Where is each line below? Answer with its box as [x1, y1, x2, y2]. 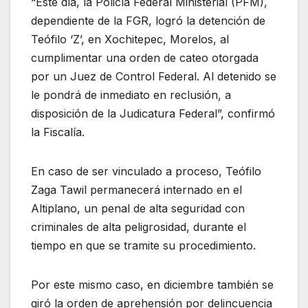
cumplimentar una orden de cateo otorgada [31, 51, 258, 65]
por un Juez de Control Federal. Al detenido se [31, 69, 276, 84]
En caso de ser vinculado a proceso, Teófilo [31, 164, 261, 179]
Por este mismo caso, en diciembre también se [31, 278, 274, 292]
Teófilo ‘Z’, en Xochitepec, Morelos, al [31, 32, 229, 47]
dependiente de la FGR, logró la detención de [31, 14, 265, 28]
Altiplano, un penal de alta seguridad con [31, 201, 245, 216]
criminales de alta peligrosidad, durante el [31, 220, 246, 234]
